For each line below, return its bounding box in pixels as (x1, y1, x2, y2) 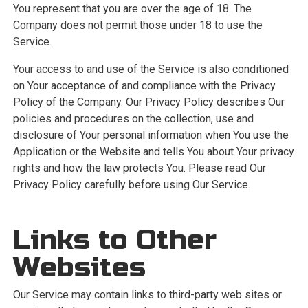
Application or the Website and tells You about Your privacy (12, 145, 294, 158)
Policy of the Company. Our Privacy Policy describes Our (12, 96, 285, 109)
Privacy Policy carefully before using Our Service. (12, 178, 250, 191)
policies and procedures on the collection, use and (12, 112, 254, 125)
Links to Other (12, 223, 217, 256)
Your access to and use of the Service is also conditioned (12, 63, 289, 76)
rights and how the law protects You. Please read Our (12, 162, 266, 175)
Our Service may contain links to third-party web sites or (12, 288, 282, 301)
